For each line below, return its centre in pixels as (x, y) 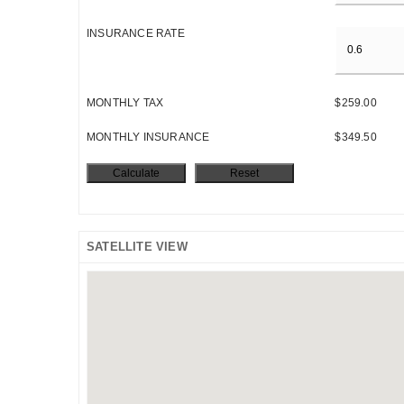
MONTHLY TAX (125, 102)
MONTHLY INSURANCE (148, 137)
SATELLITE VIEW (137, 246)
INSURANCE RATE (136, 34)
